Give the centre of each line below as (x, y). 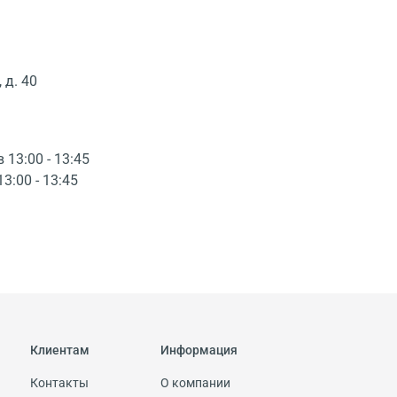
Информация (199, 350)
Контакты (59, 383)
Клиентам (60, 350)
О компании (195, 383)
